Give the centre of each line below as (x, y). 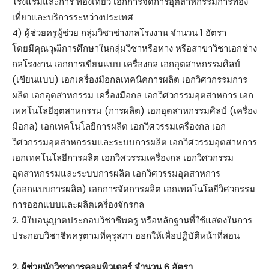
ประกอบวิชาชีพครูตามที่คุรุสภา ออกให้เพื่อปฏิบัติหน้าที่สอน (126, 235)
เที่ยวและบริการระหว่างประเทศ (73, 17)
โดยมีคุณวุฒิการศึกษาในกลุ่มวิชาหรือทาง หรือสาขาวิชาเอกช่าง (134, 48)
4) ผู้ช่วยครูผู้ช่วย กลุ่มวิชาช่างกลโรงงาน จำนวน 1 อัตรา (119, 32)
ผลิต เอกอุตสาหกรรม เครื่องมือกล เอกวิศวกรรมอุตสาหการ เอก (133, 95)
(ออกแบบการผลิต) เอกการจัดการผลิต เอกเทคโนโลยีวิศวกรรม (134, 189)
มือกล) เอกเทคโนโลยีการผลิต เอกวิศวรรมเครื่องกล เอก (119, 126)
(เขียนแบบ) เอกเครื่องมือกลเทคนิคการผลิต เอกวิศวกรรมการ (130, 79)
